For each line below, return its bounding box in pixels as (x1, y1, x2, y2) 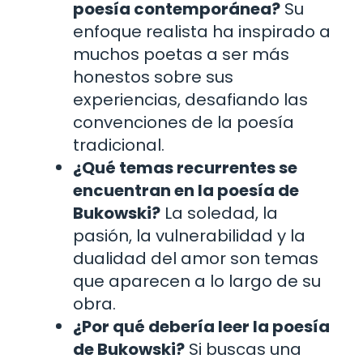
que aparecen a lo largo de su (73, 269, 321, 293)
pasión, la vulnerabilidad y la (73, 224, 305, 247)
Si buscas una (185, 337, 301, 361)
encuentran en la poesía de (73, 178, 299, 202)
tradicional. (73, 133, 164, 156)
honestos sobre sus (73, 65, 233, 88)
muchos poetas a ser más (73, 42, 289, 66)
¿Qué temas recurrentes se (73, 156, 297, 179)
